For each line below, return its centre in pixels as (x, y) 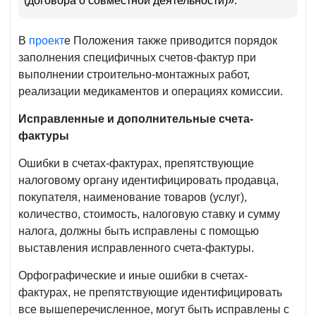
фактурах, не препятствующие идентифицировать (150, 293)
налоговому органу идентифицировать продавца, (148, 181)
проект (47, 41)
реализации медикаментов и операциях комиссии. (151, 92)
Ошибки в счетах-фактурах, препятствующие (136, 164)
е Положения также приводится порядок (171, 41)
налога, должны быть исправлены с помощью (139, 231)
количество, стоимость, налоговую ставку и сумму (149, 214)
